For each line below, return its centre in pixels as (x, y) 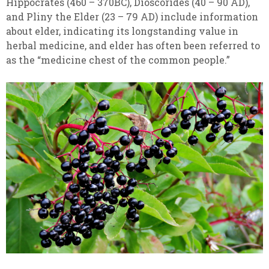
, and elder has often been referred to (172, 45)
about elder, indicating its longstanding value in (122, 31)
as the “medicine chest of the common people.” (118, 60)
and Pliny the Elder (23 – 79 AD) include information (132, 17)
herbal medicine (45, 45)
